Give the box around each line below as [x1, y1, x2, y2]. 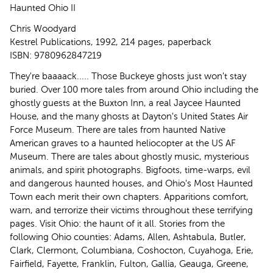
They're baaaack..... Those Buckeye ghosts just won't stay [10, 70, 246, 81]
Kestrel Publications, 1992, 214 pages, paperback [10, 36, 211, 47]
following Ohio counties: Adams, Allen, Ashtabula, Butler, [10, 231, 246, 242]
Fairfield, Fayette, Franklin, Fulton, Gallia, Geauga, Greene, [10, 258, 249, 269]
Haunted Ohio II [10, 2, 76, 13]
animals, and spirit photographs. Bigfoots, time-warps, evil [10, 164, 250, 175]
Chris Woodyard [10, 23, 76, 34]
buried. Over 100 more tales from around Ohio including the [10, 83, 258, 94]
